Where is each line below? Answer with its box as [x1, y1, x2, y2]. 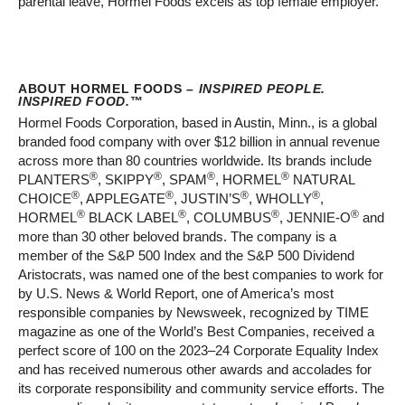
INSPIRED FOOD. [18, 94, 130, 109]
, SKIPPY [98, 172, 154, 188]
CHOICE [18, 191, 71, 207]
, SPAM [162, 172, 207, 188]
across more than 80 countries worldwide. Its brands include [18, 153, 372, 169]
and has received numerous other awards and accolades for [18, 362, 372, 378]
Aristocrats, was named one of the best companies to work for [18, 267, 383, 283]
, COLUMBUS [186, 210, 271, 226]
